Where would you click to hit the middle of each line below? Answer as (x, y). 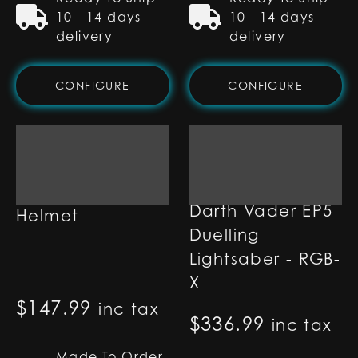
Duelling (224, 235)
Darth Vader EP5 (261, 211)
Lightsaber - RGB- (265, 259)
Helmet (48, 216)
